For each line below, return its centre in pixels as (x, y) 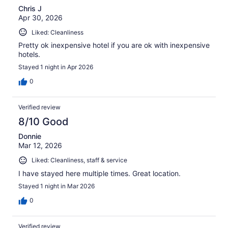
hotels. (29, 54)
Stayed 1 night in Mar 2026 (56, 186)
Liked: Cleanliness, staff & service (79, 160)
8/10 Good (44, 122)
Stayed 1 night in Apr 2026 (56, 67)
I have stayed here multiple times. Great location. (99, 173)
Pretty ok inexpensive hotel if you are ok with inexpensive (114, 45)
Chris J (30, 8)
